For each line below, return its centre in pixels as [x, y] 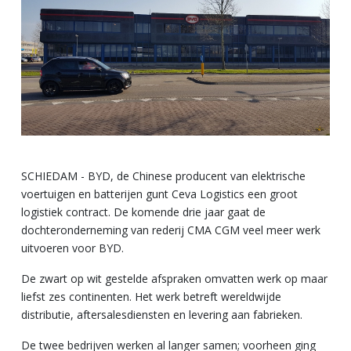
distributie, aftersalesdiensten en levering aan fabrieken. [162, 314]
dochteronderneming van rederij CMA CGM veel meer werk [171, 230]
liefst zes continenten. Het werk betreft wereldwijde [151, 296]
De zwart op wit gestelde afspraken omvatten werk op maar [174, 278]
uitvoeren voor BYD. [72, 248]
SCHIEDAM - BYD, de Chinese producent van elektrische [163, 175]
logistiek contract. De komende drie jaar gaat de [143, 212]
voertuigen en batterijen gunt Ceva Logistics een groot [159, 194]
